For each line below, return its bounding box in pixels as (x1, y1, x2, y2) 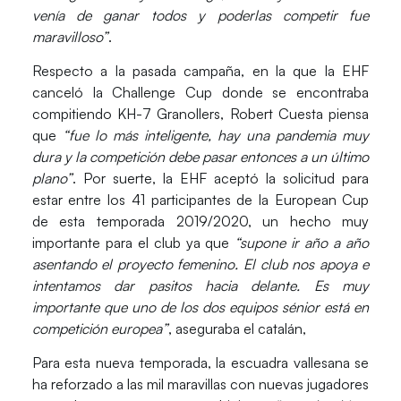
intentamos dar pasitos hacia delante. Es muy (31, 277, 370, 295)
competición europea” (31, 320, 168, 338)
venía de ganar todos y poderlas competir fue (31, 5, 370, 24)
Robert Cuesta (229, 105, 323, 124)
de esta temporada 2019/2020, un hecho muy (31, 212, 370, 231)
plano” (31, 169, 73, 188)
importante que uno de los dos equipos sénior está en (31, 298, 370, 317)
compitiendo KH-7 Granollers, (31, 105, 230, 124)
